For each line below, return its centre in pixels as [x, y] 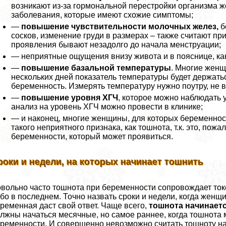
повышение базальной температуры [96, 68]
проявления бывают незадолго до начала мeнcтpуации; [116, 45]
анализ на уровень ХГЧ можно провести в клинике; [107, 107]
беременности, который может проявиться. [92, 137]
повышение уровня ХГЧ [70, 98]
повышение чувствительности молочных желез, [120, 27]
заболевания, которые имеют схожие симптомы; [102, 15]
